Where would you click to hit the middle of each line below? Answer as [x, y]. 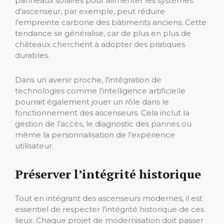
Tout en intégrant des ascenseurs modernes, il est [109, 198]
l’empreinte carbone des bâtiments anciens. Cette [111, 22]
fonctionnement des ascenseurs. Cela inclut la [102, 112]
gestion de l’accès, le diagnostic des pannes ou [103, 123]
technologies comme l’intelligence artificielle [100, 90]
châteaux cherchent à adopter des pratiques [100, 44]
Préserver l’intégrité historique [108, 174]
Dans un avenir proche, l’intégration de [88, 79]
